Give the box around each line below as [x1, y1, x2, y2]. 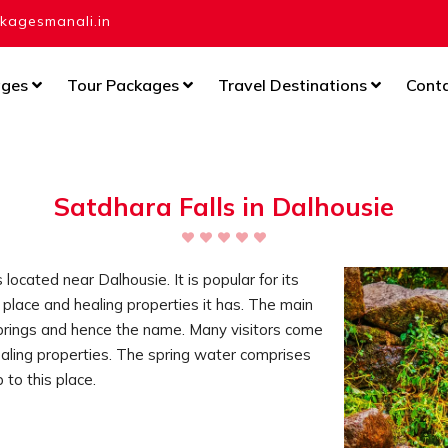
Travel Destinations [217, 75, 371, 96]
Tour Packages [66, 75, 183, 96]
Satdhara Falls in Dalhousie [54, 191, 394, 223]
